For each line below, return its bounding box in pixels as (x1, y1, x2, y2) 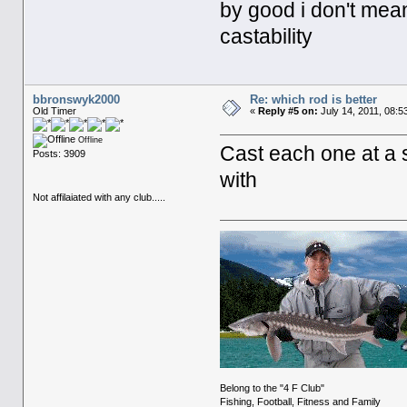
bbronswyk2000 (32, 92, 120, 106)
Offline (74, 134, 103, 144)
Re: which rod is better (249, 92, 377, 106)
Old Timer (32, 104, 76, 116)
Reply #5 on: (257, 104, 318, 116)
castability (220, 25, 313, 49)
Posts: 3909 (32, 147, 85, 159)
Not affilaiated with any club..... (32, 191, 165, 203)
